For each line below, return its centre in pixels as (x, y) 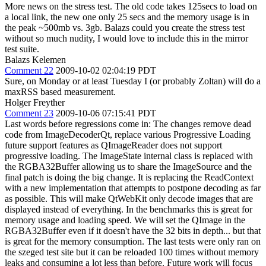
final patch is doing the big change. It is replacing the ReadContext (129, 177)
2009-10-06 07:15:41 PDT (106, 113)
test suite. (22, 49)
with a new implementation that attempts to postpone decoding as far (133, 188)
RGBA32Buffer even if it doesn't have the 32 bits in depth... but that (133, 231)
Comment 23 (29, 113)
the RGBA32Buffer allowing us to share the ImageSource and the (128, 167)
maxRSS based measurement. (60, 92)
